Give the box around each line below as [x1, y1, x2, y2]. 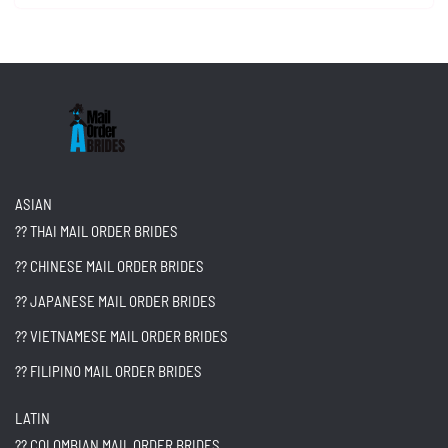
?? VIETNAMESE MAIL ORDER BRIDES [15, 327, 228, 346]
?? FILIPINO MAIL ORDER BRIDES [15, 362, 202, 381]
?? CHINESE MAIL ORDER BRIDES [15, 257, 204, 276]
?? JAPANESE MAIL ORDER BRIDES [15, 292, 216, 311]
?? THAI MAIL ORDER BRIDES [15, 222, 178, 241]
